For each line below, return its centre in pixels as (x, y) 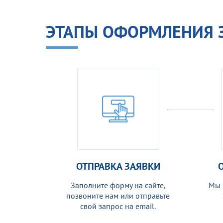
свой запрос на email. (118, 206)
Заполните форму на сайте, (118, 185)
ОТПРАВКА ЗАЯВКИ (118, 166)
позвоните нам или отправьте (118, 196)
